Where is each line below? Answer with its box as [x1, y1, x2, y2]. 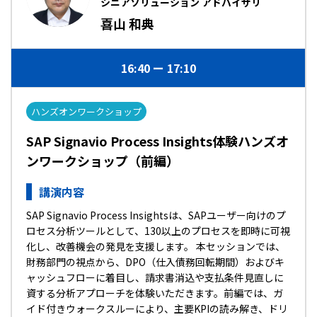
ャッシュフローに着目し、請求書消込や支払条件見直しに [26, 270, 284, 284]
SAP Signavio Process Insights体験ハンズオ [26, 132, 289, 150]
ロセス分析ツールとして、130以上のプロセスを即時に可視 [26, 224, 290, 238]
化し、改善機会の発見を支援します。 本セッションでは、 [26, 239, 285, 253]
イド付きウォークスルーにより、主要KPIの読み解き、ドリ [26, 301, 288, 316]
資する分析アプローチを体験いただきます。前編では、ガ [26, 286, 283, 300]
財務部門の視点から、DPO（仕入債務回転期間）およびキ [26, 255, 284, 269]
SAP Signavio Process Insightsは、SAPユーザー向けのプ [26, 208, 286, 222]
